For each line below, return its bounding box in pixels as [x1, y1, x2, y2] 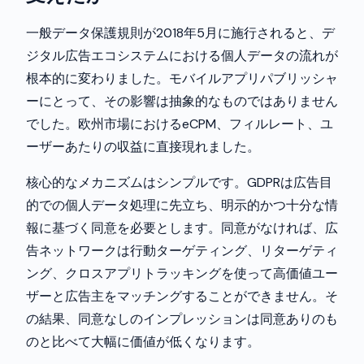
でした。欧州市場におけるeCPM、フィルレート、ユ [26, 115, 333, 132]
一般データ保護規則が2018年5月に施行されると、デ [26, 24, 335, 41]
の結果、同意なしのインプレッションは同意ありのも [26, 310, 338, 327]
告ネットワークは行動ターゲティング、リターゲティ [26, 242, 338, 259]
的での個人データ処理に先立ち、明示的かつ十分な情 [26, 197, 338, 214]
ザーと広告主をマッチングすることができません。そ [26, 288, 338, 305]
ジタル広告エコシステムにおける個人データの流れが [26, 47, 338, 64]
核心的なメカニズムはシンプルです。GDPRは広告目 [26, 174, 332, 191]
